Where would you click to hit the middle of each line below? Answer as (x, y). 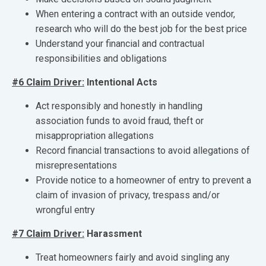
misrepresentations (76, 165)
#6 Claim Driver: (48, 82)
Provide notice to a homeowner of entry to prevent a (143, 180)
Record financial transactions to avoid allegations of (143, 151)
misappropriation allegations (95, 136)
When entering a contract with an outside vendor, (135, 14)
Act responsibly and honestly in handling (119, 106)
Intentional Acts (121, 82)
